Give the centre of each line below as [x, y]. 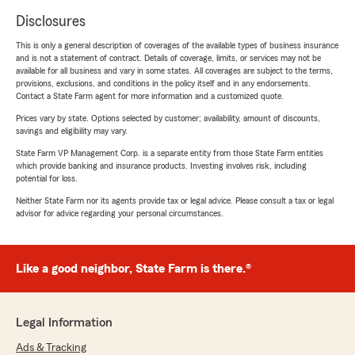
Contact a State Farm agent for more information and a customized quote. [150, 96]
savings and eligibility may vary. [72, 131]
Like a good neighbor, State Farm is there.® [134, 269]
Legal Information [64, 323]
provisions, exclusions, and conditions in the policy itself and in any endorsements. [163, 84]
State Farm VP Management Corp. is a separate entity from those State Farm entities [170, 153]
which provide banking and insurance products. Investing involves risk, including [161, 166]
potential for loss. [47, 179]
